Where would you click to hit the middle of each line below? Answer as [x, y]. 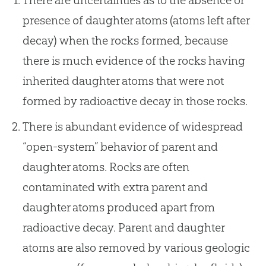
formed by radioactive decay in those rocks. [135, 101]
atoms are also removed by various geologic [136, 248]
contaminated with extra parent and [115, 187]
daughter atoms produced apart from [118, 208]
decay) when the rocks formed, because [125, 40]
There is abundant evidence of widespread [132, 127]
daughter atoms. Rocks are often [106, 167]
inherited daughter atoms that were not [123, 80]
